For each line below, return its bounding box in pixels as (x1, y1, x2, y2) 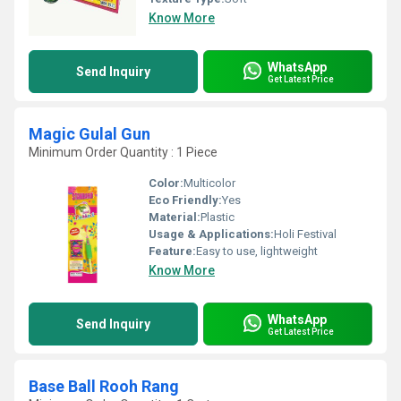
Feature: (149, 244, 196, 258)
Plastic (200, 210, 235, 224)
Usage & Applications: (149, 227, 274, 241)
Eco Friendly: (149, 193, 222, 207)
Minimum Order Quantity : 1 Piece (29, 145, 218, 159)
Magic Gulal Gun (29, 124, 150, 143)
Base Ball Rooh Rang (29, 377, 179, 396)
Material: (149, 210, 200, 224)
